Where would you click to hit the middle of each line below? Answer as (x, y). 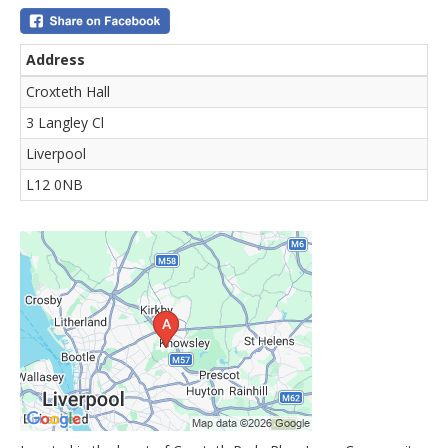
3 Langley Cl (65, 123)
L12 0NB (54, 185)
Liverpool (56, 154)
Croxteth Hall (68, 92)
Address (55, 60)
